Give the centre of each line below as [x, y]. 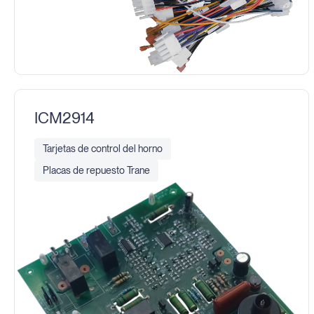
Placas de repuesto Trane [96, 170]
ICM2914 [64, 117]
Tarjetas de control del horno [102, 148]
